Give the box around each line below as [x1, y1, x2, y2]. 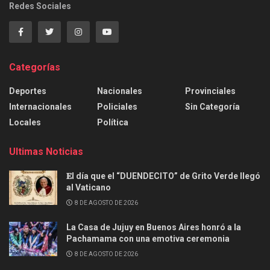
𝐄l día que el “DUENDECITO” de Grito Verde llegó [66, 171, 260, 181]
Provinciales [185, 86, 236, 96]
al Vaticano [66, 182, 111, 192]
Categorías [9, 61, 60, 73]
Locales [9, 117, 41, 127]
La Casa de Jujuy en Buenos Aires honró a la [66, 222, 241, 232]
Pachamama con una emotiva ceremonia [66, 233, 230, 243]
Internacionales [9, 101, 72, 111]
